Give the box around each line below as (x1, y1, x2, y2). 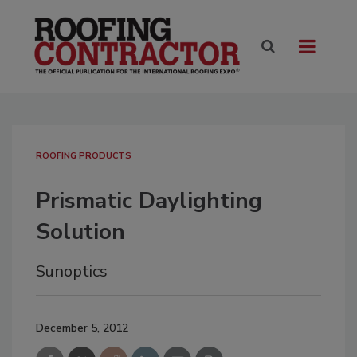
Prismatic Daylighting (36, 186, 262, 217)
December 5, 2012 (36, 320, 128, 336)
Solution (36, 217, 125, 248)
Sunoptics (36, 261, 108, 283)
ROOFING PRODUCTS (36, 150, 131, 163)
